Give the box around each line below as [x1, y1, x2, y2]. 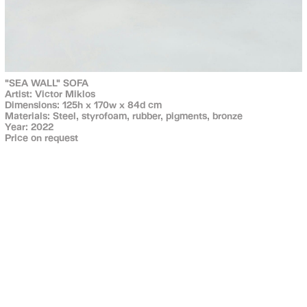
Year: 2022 [4, 120, 53, 132]
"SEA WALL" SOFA [4, 76, 88, 88]
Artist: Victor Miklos [4, 87, 95, 99]
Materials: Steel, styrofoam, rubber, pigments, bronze [4, 109, 243, 121]
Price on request [4, 131, 78, 143]
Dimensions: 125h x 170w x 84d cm [4, 98, 162, 110]
